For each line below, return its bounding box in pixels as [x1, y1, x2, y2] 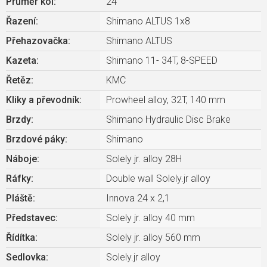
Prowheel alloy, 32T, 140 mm [106, 94, 225, 105]
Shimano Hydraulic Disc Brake [106, 113, 231, 125]
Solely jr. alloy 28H [106, 153, 182, 164]
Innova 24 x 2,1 [106, 192, 170, 204]
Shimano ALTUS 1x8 [106, 15, 190, 27]
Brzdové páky [6, 133, 65, 145]
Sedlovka [6, 251, 46, 263]
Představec [6, 212, 55, 223]
